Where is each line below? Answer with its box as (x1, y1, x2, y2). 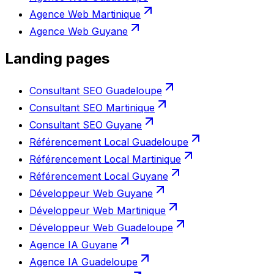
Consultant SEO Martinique (29, 102, 155, 114)
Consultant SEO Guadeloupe (29, 84, 162, 97)
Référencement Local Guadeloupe (29, 136, 188, 149)
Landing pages (5, 50, 109, 68)
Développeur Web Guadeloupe (29, 221, 173, 234)
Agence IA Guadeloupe (29, 256, 138, 268)
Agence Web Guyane (29, 25, 128, 38)
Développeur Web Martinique (29, 204, 166, 217)
